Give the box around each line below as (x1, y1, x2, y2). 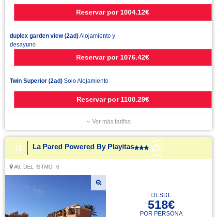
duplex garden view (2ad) (10, 32, 78, 39)
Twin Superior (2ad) (10, 77, 62, 84)
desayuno (10, 41, 36, 48)
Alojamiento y (78, 32, 115, 39)
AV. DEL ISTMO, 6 (13, 164, 60, 170)
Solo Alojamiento (62, 77, 108, 84)
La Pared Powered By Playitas (32, 142, 134, 151)
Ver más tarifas (90, 118, 131, 125)
